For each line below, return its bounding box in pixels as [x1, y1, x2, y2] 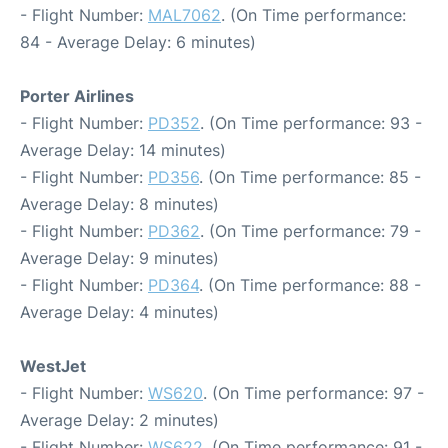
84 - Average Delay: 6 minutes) [20, 32, 256, 52]
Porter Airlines [20, 86, 134, 106]
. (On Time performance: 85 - [199, 167, 421, 187]
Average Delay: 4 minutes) [20, 302, 219, 322]
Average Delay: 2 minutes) [20, 410, 219, 430]
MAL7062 [148, 5, 221, 25]
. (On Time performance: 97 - [203, 383, 424, 403]
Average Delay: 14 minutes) [20, 140, 226, 160]
